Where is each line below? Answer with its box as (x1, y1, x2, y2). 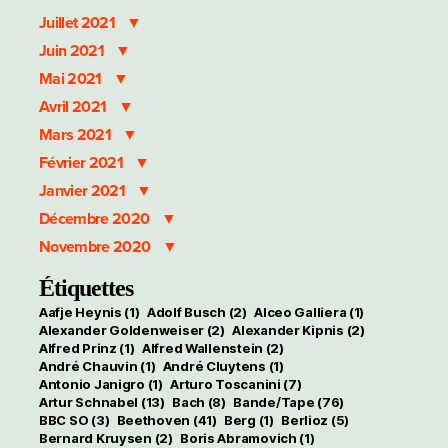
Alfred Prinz (38, 339, 117, 356)
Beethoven (116, 411, 191, 428)
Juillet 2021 (38, 12, 119, 33)
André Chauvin (38, 357, 138, 374)
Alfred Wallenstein (141, 339, 264, 356)
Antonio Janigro (38, 375, 145, 392)
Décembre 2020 (38, 208, 153, 229)
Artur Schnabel (38, 393, 139, 410)
